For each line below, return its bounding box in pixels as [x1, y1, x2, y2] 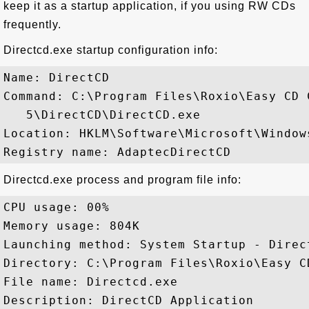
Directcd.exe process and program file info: [3, 174, 241, 186]
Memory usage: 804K [3, 219, 140, 232]
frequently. [3, 19, 61, 30]
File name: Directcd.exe [3, 275, 178, 288]
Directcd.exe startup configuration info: [3, 44, 218, 56]
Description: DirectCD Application [3, 294, 254, 307]
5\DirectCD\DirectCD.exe [3, 108, 201, 121]
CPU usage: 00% [3, 201, 110, 214]
